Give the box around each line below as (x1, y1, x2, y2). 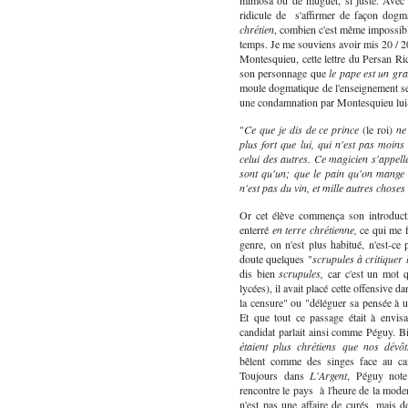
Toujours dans (240, 368, 311, 383)
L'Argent (310, 368, 348, 383)
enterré (240, 222, 272, 238)
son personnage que (240, 66, 330, 81)
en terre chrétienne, (271, 222, 357, 238)
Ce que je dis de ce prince (244, 122, 360, 138)
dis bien (240, 266, 280, 281)
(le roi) (359, 122, 397, 138)
